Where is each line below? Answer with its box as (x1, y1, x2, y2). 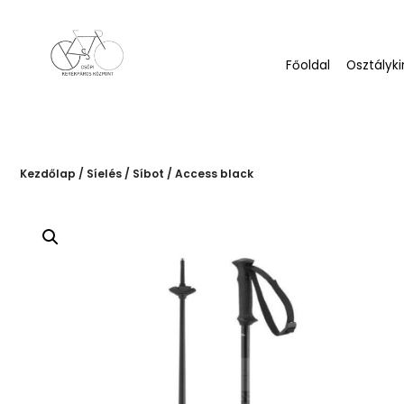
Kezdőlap (20, 159, 76, 175)
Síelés (87, 159, 122, 175)
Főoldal (286, 50, 331, 68)
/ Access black (164, 159, 253, 175)
